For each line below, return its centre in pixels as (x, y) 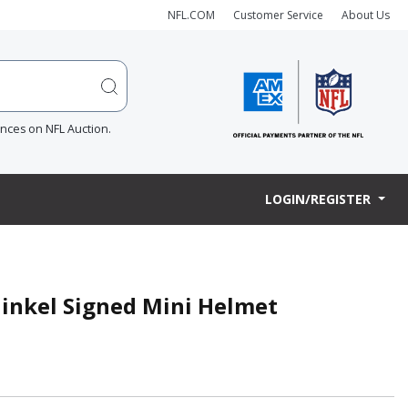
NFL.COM (191, 15)
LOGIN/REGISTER (320, 199)
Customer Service (278, 15)
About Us (366, 15)
